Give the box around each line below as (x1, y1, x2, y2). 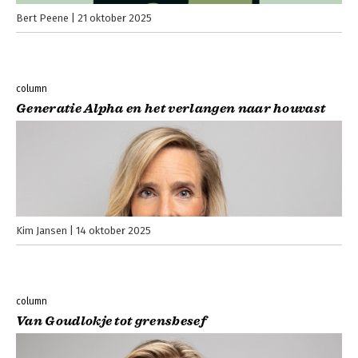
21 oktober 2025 (78, 12, 152, 25)
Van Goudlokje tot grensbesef (16, 313, 206, 330)
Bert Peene (16, 12, 69, 25)
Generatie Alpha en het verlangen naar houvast (16, 101, 326, 117)
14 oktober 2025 (76, 225, 151, 237)
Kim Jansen (16, 225, 67, 237)
